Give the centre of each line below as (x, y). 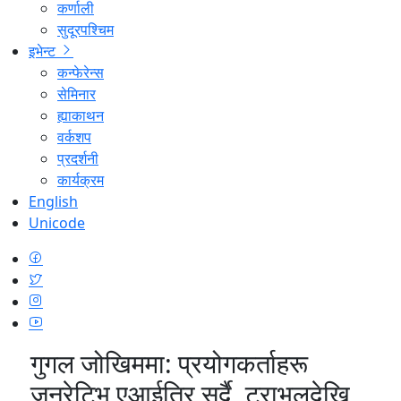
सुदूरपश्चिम (85, 29)
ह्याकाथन (81, 115)
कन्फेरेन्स (81, 72)
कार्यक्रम (81, 179)
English (53, 201)
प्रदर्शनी (78, 158)
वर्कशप (74, 137)
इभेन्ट (44, 51)
